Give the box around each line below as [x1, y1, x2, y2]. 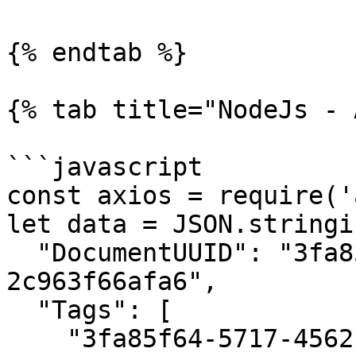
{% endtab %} [6, 38, 188, 67]
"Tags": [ [6, 296, 37, 324]
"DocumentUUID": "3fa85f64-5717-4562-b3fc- [6, 238, 37, 267]
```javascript [6, 153, 203, 181]
